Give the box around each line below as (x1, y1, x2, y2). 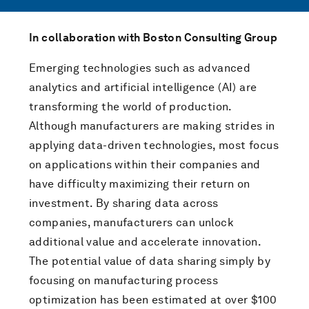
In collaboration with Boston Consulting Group (29, 31, 277, 44)
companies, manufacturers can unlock (29, 216, 234, 229)
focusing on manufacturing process (29, 274, 219, 287)
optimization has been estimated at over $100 (29, 293, 277, 306)
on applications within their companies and (29, 158, 261, 171)
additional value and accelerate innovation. (29, 235, 261, 248)
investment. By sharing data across (29, 197, 219, 210)
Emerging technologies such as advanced (29, 61, 251, 74)
